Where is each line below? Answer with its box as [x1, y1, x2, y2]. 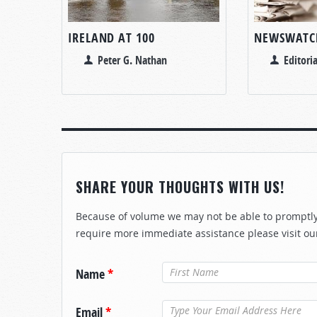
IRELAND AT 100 [68, 28, 155, 47]
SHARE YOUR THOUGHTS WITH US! [76, 176, 284, 197]
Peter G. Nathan [98, 52, 167, 68]
